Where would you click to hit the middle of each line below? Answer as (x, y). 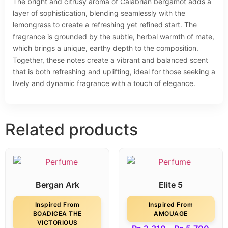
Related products (72, 130)
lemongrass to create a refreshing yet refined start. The (105, 24)
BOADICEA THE (57, 213)
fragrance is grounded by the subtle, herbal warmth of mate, (113, 36)
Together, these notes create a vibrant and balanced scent (110, 60)
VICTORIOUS (57, 223)
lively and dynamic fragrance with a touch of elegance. (104, 83)
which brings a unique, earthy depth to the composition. (106, 48)
